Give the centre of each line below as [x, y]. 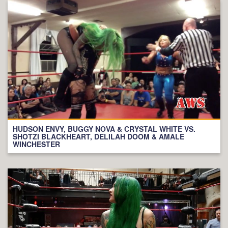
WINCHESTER [36, 144]
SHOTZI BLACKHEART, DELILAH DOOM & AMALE [98, 136]
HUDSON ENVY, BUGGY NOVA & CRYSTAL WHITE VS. [104, 129]
